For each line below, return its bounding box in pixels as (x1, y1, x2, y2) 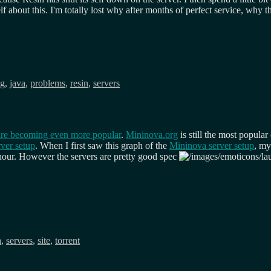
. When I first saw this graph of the (35, 140, 169, 151)
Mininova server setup (169, 140, 254, 151)
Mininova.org (126, 129, 178, 140)
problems (30, 78, 65, 89)
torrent (55, 235, 80, 246)
